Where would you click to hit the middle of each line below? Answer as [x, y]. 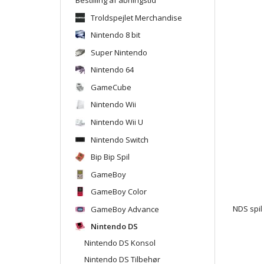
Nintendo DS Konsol [120, 242]
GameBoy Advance [125, 209]
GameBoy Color [119, 191]
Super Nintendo [119, 52]
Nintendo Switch [120, 139]
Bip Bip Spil [110, 156]
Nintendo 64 [112, 69]
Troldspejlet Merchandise [136, 17]
